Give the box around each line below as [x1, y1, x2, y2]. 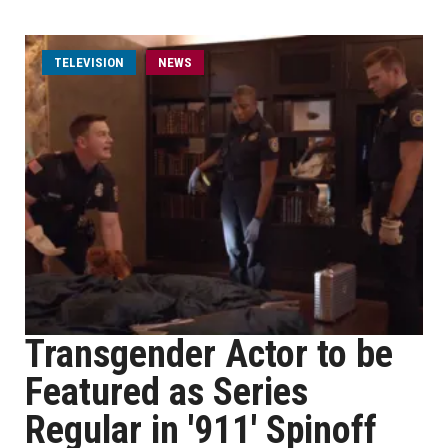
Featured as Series [25, 370, 308, 414]
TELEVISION [54, 55, 124, 70]
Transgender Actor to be [25, 332, 393, 376]
